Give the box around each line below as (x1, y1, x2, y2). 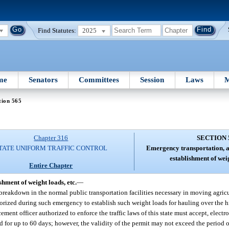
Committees (79, 75, 120, 84)
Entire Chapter (29, 161, 73, 169)
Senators (28, 75, 58, 84)
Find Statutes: (38, 26, 77, 34)
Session (140, 75, 165, 84)
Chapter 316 (34, 134, 68, 142)
